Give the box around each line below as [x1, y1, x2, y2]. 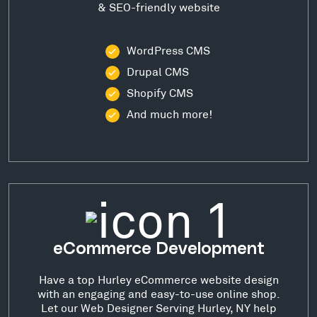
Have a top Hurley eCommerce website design [38, 272, 279, 287]
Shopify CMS [126, 85, 193, 99]
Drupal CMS [126, 64, 189, 78]
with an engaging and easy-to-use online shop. [37, 287, 280, 301]
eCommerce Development [52, 241, 265, 258]
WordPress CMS [126, 42, 210, 57]
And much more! [126, 106, 212, 120]
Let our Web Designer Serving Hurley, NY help [40, 301, 277, 315]
